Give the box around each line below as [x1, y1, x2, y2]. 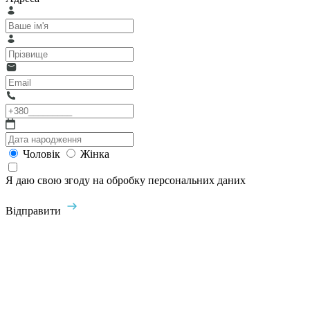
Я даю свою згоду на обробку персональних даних [6, 174, 246, 187]
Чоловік [23, 148, 63, 161]
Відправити [6, 205, 61, 217]
